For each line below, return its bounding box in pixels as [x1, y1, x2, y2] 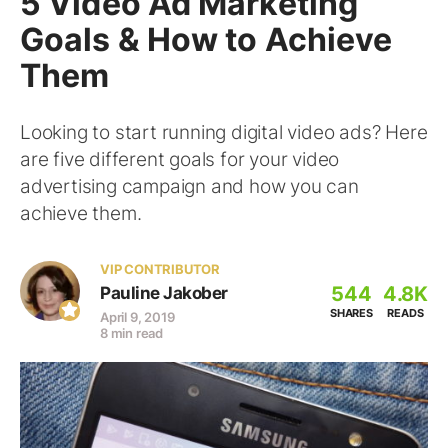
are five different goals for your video [20, 148, 340, 171]
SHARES [329, 306, 373, 320]
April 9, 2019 [100, 309, 175, 325]
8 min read [100, 325, 163, 341]
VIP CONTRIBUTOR [100, 261, 220, 277]
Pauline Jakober [100, 283, 228, 303]
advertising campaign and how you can [20, 175, 359, 198]
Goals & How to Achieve [20, 20, 393, 59]
